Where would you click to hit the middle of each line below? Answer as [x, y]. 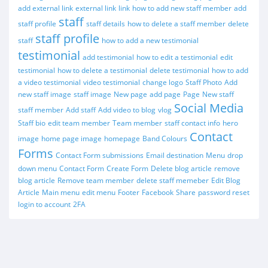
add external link [45, 8]
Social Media [209, 108]
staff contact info [192, 123]
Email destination [175, 155]
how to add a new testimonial [150, 40]
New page [130, 94]
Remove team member [96, 180]
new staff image [45, 94]
